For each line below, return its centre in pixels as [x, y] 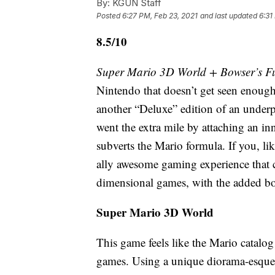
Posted [109, 15]
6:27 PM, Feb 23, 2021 [160, 15]
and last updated [229, 15]
